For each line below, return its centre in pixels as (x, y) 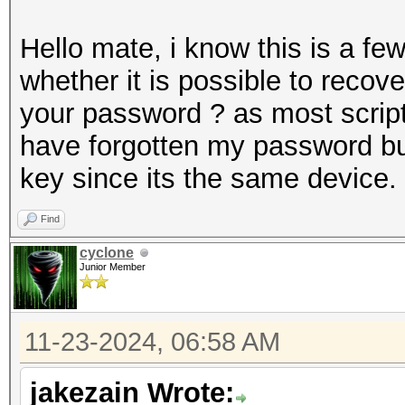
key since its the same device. (208, 179)
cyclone (107, 253)
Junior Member (113, 267)
